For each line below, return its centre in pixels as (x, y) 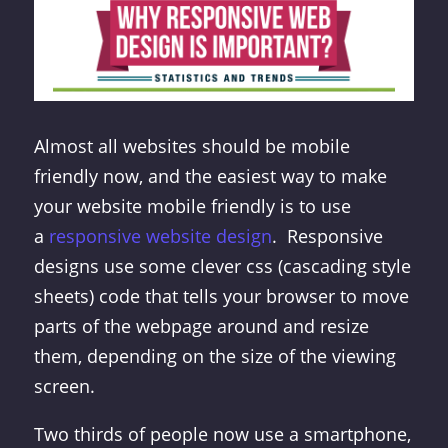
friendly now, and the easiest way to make (210, 176)
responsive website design (160, 236)
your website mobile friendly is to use (192, 206)
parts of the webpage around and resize (201, 326)
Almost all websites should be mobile (191, 146)
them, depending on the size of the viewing (214, 356)
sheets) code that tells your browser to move (221, 296)
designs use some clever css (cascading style (222, 266)
